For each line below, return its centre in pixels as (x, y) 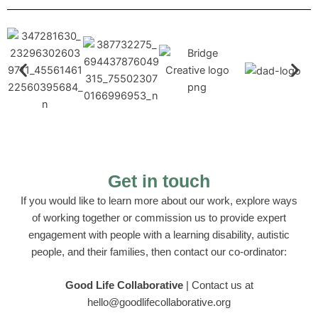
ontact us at (226, 286)
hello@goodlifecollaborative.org (159, 303)
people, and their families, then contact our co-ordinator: (159, 252)
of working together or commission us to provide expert (159, 218)
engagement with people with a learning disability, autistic (159, 235)
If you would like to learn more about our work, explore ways (159, 201)
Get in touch (159, 181)
